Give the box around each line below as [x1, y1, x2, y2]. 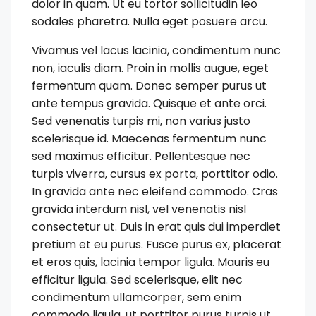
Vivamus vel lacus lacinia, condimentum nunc [32, 42, 281, 59]
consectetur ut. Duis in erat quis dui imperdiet [32, 219, 281, 236]
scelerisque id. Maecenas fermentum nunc [32, 130, 267, 147]
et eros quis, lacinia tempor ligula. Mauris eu [32, 254, 269, 271]
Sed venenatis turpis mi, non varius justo [32, 113, 250, 130]
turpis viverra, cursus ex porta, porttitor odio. [32, 166, 278, 183]
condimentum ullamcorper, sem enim [32, 289, 241, 306]
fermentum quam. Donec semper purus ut [32, 78, 267, 95]
